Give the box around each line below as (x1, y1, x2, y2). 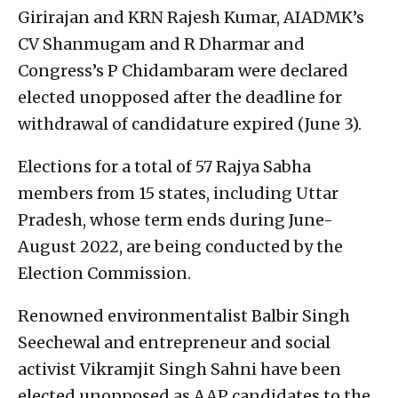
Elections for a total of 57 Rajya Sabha (18, 156, 311, 178)
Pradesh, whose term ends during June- (18, 210, 333, 231)
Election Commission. (18, 263, 191, 284)
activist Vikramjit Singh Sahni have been (18, 359, 341, 380)
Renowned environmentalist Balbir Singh (18, 306, 350, 327)
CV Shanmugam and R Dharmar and (18, 34, 305, 55)
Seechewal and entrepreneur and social (18, 332, 330, 354)
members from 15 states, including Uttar (18, 183, 338, 204)
